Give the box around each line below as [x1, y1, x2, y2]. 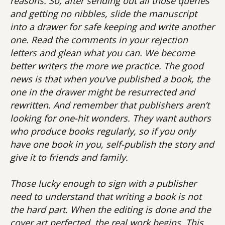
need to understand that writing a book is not [10, 190, 201, 202]
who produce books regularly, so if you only [10, 125, 195, 137]
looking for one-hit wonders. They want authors [10, 112, 211, 124]
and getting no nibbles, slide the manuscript [10, 8, 197, 20]
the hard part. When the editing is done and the [10, 203, 211, 215]
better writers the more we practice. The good [10, 60, 203, 72]
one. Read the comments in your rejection [10, 34, 188, 46]
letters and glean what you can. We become [10, 47, 195, 59]
